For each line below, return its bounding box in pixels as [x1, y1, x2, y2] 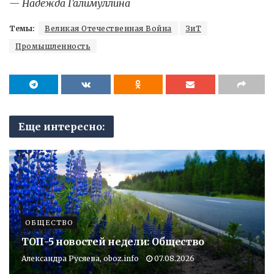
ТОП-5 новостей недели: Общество [21, 235, 205, 248]
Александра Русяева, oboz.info [21, 253, 139, 263]
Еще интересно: [18, 120, 105, 133]
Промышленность [15, 41, 91, 51]
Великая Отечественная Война [45, 23, 172, 33]
